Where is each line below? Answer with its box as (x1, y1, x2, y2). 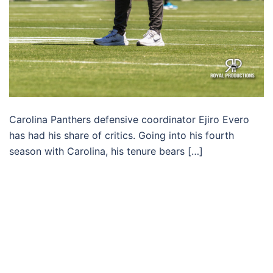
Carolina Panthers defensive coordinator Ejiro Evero (9, 113, 249, 126)
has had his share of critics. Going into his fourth (9, 129, 234, 141)
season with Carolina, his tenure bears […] (9, 144, 203, 157)
